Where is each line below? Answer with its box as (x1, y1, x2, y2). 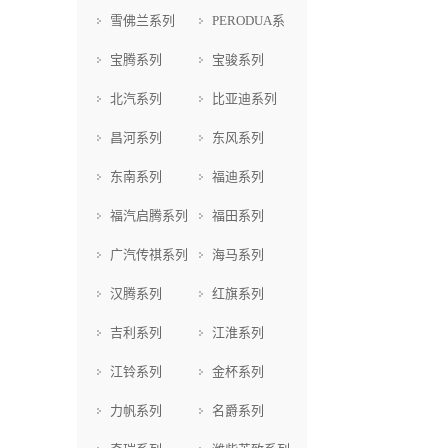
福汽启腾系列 (110, 208, 188, 224)
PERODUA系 (211, 13, 285, 29)
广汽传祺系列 (110, 247, 188, 263)
